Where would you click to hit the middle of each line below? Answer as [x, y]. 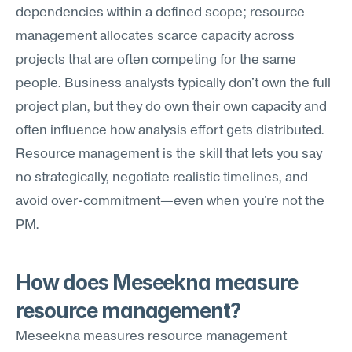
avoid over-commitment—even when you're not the [170, 202]
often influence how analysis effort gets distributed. [170, 131]
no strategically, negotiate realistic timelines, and [162, 178]
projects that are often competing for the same [156, 60]
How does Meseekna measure [157, 282]
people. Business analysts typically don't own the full [173, 84]
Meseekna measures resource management [151, 337]
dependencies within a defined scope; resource [160, 13]
